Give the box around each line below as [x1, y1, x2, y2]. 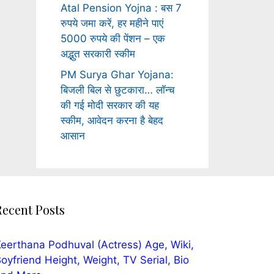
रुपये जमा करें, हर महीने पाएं [60, 17, 163, 29]
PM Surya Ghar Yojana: [60, 68, 174, 81]
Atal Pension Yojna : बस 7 [60, 2, 182, 14]
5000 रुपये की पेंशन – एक [60, 32, 165, 45]
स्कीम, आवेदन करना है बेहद [60, 114, 163, 127]
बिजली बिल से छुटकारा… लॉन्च [60, 83, 175, 96]
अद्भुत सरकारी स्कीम [60, 48, 135, 60]
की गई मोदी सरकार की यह [60, 98, 159, 111]
